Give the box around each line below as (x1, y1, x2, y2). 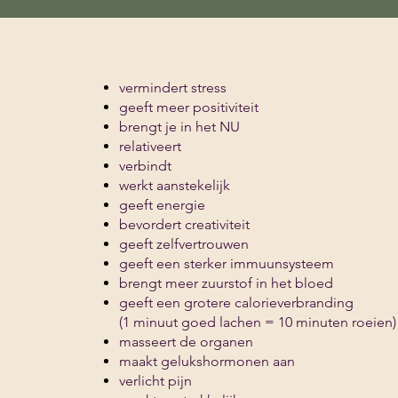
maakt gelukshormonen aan (118, 353, 295, 370)
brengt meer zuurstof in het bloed (118, 275, 333, 291)
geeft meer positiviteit (118, 99, 259, 115)
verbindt (118, 157, 171, 174)
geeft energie (118, 196, 205, 213)
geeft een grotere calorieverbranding (118, 294, 354, 311)
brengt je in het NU (118, 118, 240, 135)
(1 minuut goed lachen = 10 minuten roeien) (118, 314, 396, 330)
